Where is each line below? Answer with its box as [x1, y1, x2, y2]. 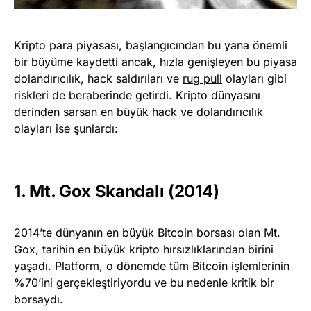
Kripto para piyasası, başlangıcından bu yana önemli [14, 37, 287, 52]
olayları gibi [222, 71, 287, 85]
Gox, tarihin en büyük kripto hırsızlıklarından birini [14, 242, 274, 256]
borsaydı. [14, 292, 63, 306]
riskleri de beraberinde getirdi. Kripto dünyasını [14, 87, 260, 102]
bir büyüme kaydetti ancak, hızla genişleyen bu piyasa [14, 54, 297, 69]
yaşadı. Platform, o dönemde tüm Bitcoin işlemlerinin [14, 258, 289, 273]
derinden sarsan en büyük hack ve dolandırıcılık [14, 104, 263, 119]
